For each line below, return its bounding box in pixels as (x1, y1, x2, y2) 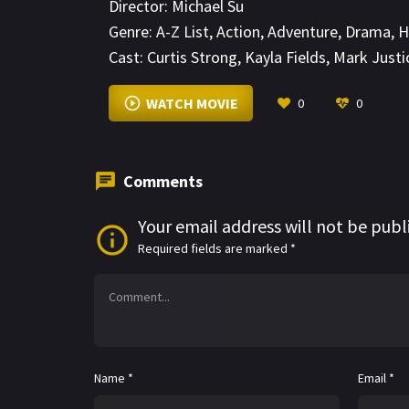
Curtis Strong (147, 47, 237, 68)
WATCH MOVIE (145, 94, 238, 113)
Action (216, 21, 260, 43)
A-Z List (156, 21, 209, 43)
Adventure (267, 21, 338, 43)
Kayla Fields (245, 47, 326, 68)
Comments (123, 171, 203, 193)
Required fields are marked (138, 240, 290, 257)
